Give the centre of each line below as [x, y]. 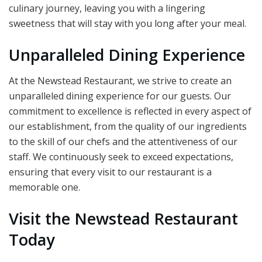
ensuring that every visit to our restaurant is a [110, 172]
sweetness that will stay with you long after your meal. [127, 24]
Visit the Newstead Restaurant [123, 219]
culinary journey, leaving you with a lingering [107, 8]
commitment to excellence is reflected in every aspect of [130, 111]
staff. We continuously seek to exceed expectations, [121, 157]
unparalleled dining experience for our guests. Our [120, 96]
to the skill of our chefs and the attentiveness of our [123, 142]
